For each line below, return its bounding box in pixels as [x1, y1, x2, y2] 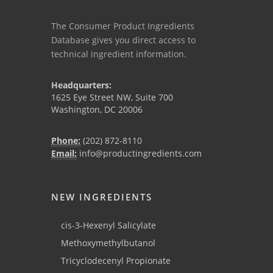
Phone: [51, 135, 80, 147]
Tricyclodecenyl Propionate [61, 255, 171, 267]
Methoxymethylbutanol [61, 237, 155, 249]
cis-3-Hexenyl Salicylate [61, 219, 156, 232]
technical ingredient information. [51, 48, 186, 60]
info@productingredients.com [77, 147, 202, 160]
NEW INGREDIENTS [51, 191, 152, 204]
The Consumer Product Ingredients [51, 20, 194, 32]
